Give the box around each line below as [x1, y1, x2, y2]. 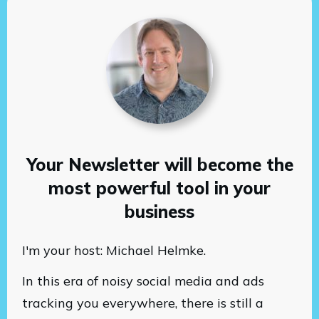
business [125, 201, 194, 222]
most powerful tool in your [48, 177, 271, 199]
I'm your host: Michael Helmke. [22, 242, 206, 258]
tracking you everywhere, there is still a [22, 295, 263, 311]
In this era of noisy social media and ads [22, 273, 264, 289]
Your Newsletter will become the [26, 154, 293, 175]
